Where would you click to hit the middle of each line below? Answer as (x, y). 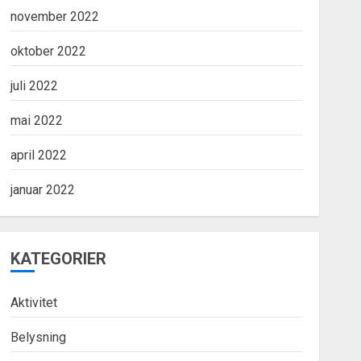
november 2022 (54, 17)
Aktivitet (33, 303)
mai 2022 (36, 120)
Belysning (38, 337)
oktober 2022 (48, 51)
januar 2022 (42, 190)
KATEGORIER (58, 259)
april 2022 (38, 155)
